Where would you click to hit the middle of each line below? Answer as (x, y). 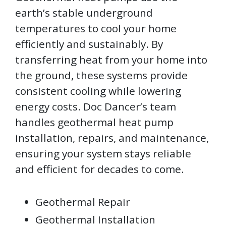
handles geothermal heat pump (94, 122)
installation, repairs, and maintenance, (112, 138)
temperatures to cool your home (96, 29)
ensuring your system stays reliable (103, 154)
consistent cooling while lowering (98, 91)
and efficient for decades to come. (100, 169)
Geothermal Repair (83, 202)
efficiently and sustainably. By (89, 44)
